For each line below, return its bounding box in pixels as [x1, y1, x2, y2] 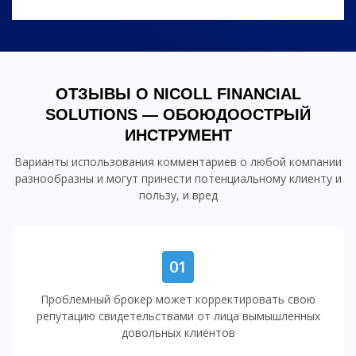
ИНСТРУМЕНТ [124, 126, 232, 144]
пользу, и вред [138, 188, 218, 203]
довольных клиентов [121, 325, 235, 340]
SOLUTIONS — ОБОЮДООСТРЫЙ [45, 106, 311, 123]
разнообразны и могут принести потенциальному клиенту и [14, 171, 342, 186]
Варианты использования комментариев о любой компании [14, 154, 342, 169]
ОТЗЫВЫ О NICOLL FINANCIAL [55, 85, 301, 103]
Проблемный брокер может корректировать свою [41, 292, 315, 307]
